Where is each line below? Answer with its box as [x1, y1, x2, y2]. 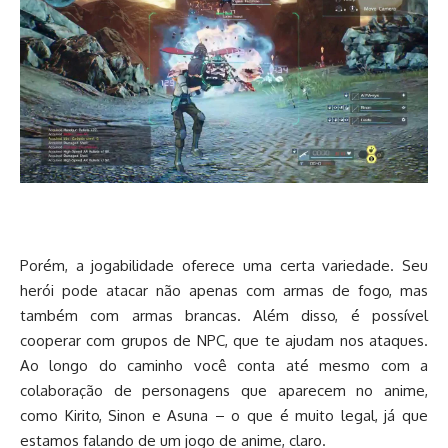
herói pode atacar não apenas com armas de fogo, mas [20, 281, 428, 301]
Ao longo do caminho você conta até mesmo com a [20, 356, 428, 376]
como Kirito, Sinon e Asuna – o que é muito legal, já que [20, 406, 428, 426]
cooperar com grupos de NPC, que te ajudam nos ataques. [20, 331, 428, 351]
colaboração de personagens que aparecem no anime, [20, 381, 428, 401]
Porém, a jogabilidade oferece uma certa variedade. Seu [20, 256, 428, 276]
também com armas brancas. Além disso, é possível [20, 306, 428, 326]
